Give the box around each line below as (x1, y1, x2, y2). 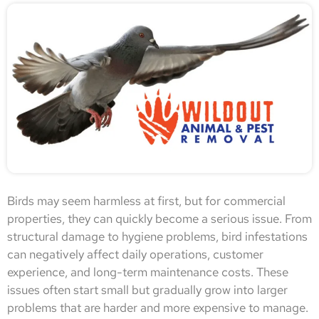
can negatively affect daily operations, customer (7, 246, 263, 262)
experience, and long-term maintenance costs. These (7, 263, 288, 280)
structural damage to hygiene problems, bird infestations (7, 228, 308, 244)
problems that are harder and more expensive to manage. (7, 299, 308, 315)
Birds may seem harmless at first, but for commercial (7, 192, 286, 209)
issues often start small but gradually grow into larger (7, 281, 288, 298)
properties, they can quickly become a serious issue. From (7, 210, 312, 226)
